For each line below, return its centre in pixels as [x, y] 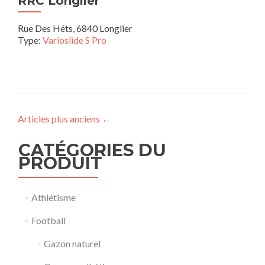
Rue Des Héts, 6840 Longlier [75, 28]
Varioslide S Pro [75, 40]
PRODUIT [60, 163]
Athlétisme [53, 197]
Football [48, 220]
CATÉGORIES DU [92, 150]
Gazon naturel [72, 243]
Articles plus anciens [60, 119]
